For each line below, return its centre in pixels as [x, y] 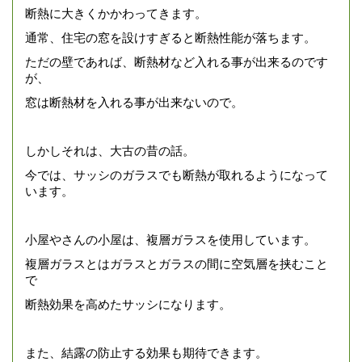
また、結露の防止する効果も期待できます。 [146, 353]
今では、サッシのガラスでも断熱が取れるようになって [177, 175]
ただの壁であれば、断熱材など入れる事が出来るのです [177, 62]
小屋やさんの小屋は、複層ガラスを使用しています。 [170, 240]
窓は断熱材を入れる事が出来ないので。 [134, 102]
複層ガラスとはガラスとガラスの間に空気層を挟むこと [177, 264]
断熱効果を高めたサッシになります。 [128, 304]
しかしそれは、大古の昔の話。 [110, 151]
